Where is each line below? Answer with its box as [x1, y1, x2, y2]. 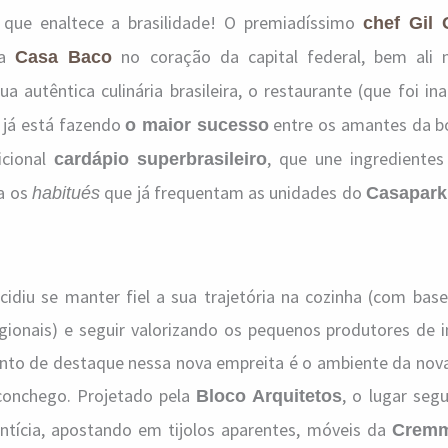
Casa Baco [15, 47, 113, 67]
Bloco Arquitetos [196, 386, 343, 406]
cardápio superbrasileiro [53, 149, 268, 169]
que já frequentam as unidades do [99, 181, 367, 204]
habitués [31, 183, 100, 203]
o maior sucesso [125, 115, 269, 135]
